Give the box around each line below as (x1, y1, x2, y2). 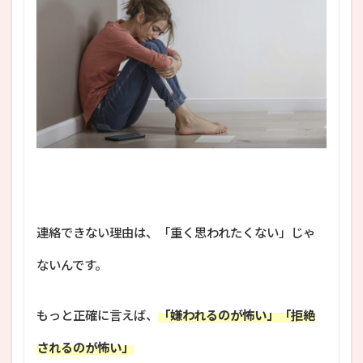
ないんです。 (36, 257, 107, 272)
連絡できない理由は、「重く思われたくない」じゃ (36, 224, 315, 240)
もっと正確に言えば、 (36, 307, 158, 322)
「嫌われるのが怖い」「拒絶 (158, 307, 315, 322)
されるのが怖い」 (36, 340, 134, 355)
